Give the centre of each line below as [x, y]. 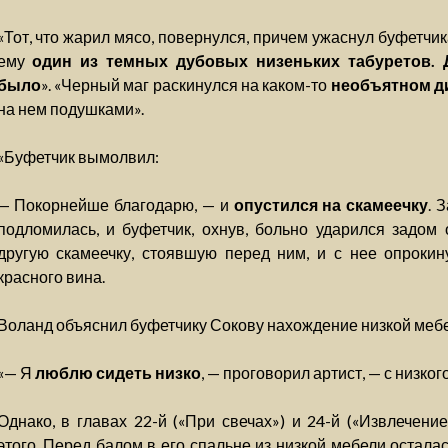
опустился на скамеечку [331, 204]
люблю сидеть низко [117, 372]
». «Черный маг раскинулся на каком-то [185, 84]
